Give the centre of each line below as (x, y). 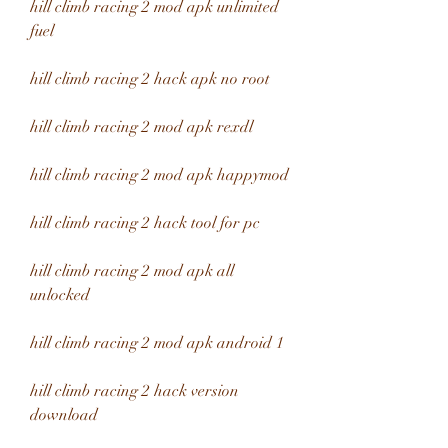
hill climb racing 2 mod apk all (132, 271)
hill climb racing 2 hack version (134, 391)
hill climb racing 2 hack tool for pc (145, 223)
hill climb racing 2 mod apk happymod (159, 175)
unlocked (60, 295)
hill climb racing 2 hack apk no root (150, 79)
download (64, 415)
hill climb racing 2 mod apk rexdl (141, 127)
